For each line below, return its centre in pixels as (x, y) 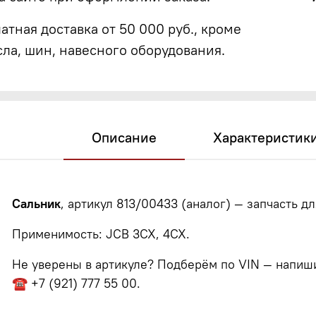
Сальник (37, 203)
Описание (124, 137)
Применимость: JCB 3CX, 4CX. (101, 233)
